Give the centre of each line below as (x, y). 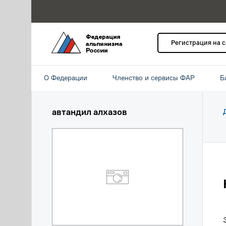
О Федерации (66, 78)
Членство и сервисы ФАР (154, 78)
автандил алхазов (90, 112)
